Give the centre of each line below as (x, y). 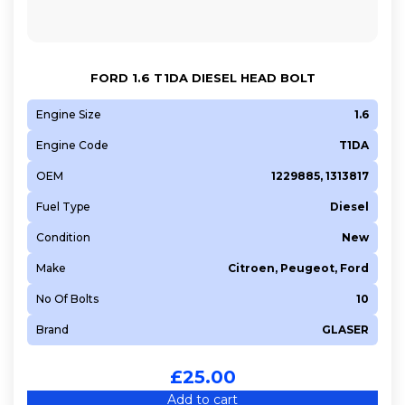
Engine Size (69, 114)
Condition (63, 237)
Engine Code (72, 145)
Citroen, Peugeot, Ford (298, 268)
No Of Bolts (67, 298)
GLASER (345, 329)
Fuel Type (63, 206)
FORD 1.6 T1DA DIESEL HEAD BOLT (202, 77)
